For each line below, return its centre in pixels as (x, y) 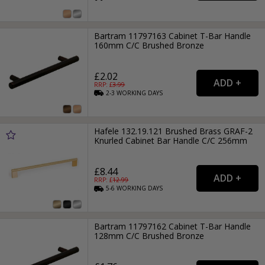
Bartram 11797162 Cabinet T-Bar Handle (173, 227)
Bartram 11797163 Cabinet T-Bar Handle (173, 35)
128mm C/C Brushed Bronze (149, 236)
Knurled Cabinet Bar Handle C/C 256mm (171, 140)
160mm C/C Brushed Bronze (149, 45)
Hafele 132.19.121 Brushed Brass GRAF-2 (174, 131)
